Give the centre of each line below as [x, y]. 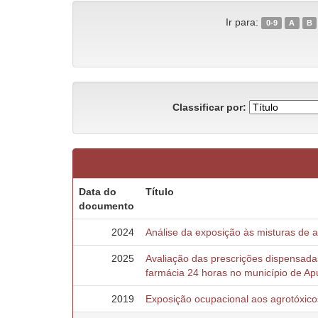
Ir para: [242, 22]
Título [160, 192]
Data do [98, 192]
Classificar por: [209, 107]
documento [106, 206]
